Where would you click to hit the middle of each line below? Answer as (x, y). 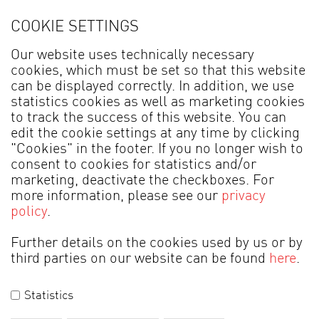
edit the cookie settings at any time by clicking (155, 134)
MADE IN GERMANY (52, 276)
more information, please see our (116, 197)
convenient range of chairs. (159, 187)
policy (29, 212)
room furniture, (159, 136)
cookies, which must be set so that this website (158, 71)
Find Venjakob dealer (175, 46)
